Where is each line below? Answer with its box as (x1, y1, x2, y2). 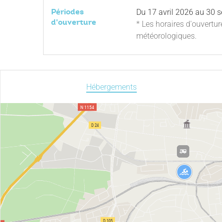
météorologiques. (136, 31, 197, 41)
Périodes (51, 6, 84, 17)
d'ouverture (51, 17, 96, 27)
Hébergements (86, 82, 137, 92)
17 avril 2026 (148, 7, 193, 17)
